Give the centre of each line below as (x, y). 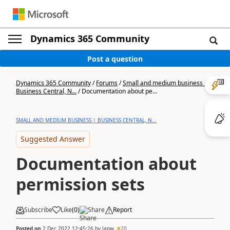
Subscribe (38, 210)
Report (122, 210)
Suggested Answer (53, 139)
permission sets (80, 184)
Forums (107, 83)
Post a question (115, 59)
